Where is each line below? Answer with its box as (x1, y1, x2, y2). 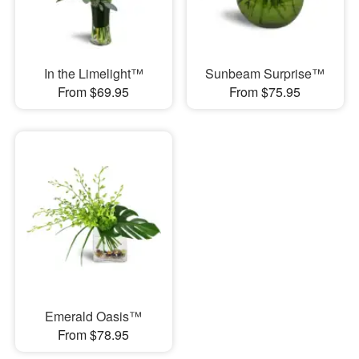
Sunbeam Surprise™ (205, 63, 325, 83)
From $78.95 (58, 325, 130, 345)
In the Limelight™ (43, 63, 143, 83)
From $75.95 (229, 82, 301, 101)
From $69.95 (58, 82, 130, 101)
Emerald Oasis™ (45, 307, 143, 326)
